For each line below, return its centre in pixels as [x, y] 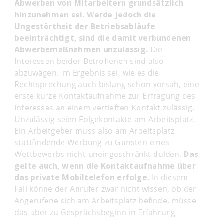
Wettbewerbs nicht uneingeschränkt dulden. [99, 154]
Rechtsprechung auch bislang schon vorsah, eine [107, 84]
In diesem [169, 177]
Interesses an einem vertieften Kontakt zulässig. [105, 107]
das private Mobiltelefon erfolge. [82, 177]
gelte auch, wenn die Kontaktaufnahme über [105, 165]
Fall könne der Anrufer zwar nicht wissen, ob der [106, 189]
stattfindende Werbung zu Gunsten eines [92, 142]
